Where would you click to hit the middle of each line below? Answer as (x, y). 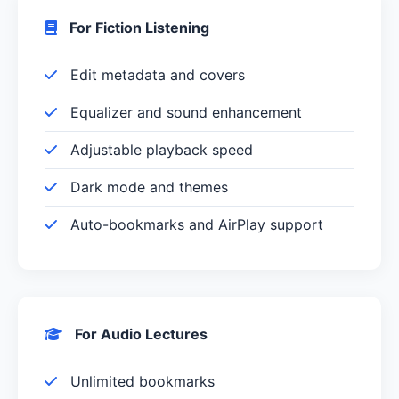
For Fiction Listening (138, 27)
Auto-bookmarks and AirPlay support (195, 224)
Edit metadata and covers (155, 74)
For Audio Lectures (139, 334)
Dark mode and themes (147, 187)
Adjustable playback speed (159, 149)
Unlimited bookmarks (140, 381)
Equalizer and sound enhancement (184, 112)
